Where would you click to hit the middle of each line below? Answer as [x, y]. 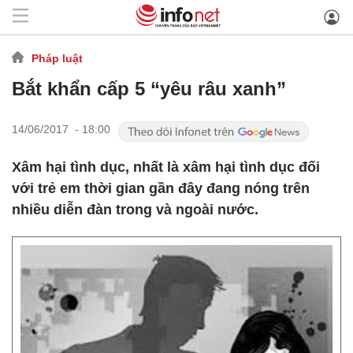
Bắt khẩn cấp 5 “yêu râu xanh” [149, 89]
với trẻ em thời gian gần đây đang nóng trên [161, 188]
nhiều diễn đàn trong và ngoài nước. [135, 210]
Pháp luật [57, 58]
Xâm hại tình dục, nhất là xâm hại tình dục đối [166, 167]
